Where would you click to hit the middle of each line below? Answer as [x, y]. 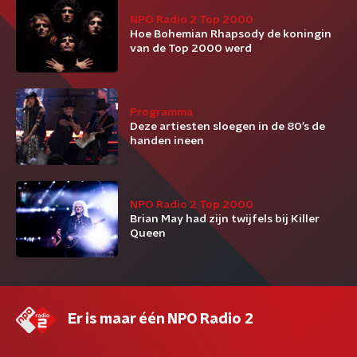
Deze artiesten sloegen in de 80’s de [228, 127]
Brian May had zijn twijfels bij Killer [225, 219]
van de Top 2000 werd [191, 49]
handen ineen [167, 141]
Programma [161, 112]
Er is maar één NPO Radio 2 [161, 320]
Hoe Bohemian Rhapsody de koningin [231, 34]
